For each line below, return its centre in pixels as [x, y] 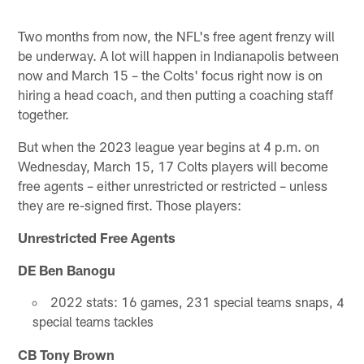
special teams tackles [93, 321]
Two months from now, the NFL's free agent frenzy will [177, 35]
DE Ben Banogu [67, 269]
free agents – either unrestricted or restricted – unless [173, 185]
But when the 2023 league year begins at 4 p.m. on [169, 146]
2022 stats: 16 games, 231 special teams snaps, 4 [197, 301]
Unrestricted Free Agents [97, 237]
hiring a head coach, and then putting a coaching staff [176, 94]
